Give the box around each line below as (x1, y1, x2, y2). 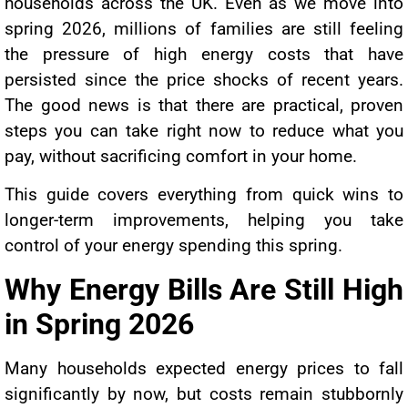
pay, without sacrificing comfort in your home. (5, 146, 357, 168)
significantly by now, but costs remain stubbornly (5, 382, 403, 404)
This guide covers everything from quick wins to (5, 184, 403, 206)
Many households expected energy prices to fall (5, 357, 403, 379)
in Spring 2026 (5, 306, 194, 342)
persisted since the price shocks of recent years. (5, 69, 403, 91)
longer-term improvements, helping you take (5, 209, 403, 231)
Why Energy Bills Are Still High (5, 271, 403, 307)
